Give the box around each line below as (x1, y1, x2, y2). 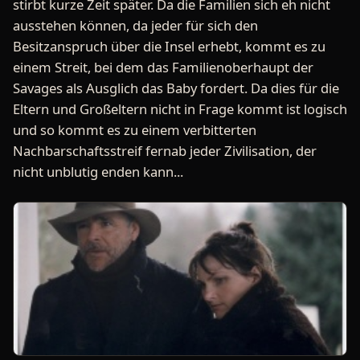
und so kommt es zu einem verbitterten (13, 121, 256, 140)
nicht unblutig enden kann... (13, 162, 183, 182)
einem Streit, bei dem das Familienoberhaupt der (13, 58, 313, 77)
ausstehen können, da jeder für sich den (13, 16, 258, 35)
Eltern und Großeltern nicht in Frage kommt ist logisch (13, 100, 347, 119)
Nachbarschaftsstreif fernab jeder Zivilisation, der (13, 141, 317, 161)
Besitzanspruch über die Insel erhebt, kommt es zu (13, 37, 325, 56)
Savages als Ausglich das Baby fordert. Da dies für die (13, 79, 339, 98)
